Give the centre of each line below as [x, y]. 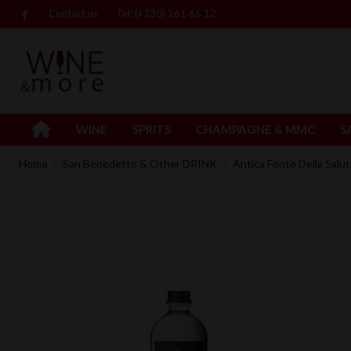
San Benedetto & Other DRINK [140, 164]
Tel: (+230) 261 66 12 [166, 13]
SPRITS [152, 129]
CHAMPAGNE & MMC [255, 129]
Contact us [74, 13]
